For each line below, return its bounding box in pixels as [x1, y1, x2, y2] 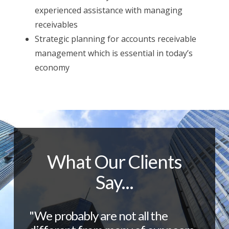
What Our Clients [47, 150, 182, 173]
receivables [35, 19, 78, 31]
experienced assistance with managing [35, 5, 183, 16]
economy [35, 62, 70, 74]
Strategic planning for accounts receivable [35, 33, 197, 45]
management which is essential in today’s [35, 48, 193, 59]
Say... [95, 171, 134, 194]
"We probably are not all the [29, 208, 168, 223]
